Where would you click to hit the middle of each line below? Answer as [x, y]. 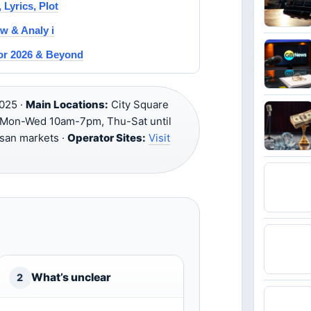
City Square [138, 104]
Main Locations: [67, 104]
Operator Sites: [107, 138]
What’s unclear [71, 277]
